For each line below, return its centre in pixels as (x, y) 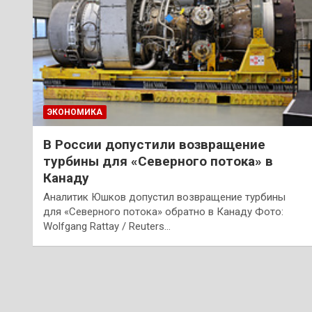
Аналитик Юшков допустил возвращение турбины (164, 197)
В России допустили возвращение (154, 144)
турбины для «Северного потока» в (158, 161)
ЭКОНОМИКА (75, 112)
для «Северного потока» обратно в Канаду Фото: (163, 211)
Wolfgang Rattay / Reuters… (107, 226)
